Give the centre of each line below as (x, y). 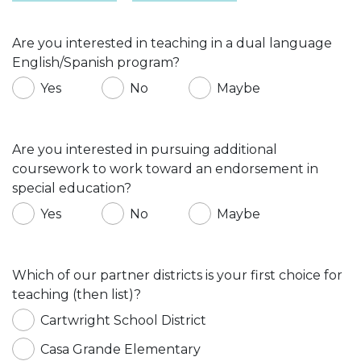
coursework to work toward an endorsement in (165, 168)
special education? (72, 188)
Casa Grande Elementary (120, 349)
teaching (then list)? (77, 294)
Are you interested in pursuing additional (145, 149)
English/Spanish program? (96, 62)
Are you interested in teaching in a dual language (172, 43)
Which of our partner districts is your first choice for (177, 275)
